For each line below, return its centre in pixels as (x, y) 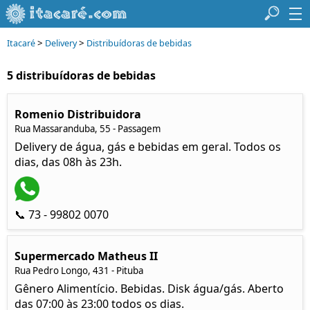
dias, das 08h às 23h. (68, 162)
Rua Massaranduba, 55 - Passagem (88, 129)
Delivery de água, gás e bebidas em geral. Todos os (148, 147)
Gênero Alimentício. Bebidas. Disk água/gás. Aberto (149, 289)
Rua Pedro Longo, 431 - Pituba (79, 271)
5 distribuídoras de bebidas (81, 75)
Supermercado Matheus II (86, 256)
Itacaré (21, 43)
